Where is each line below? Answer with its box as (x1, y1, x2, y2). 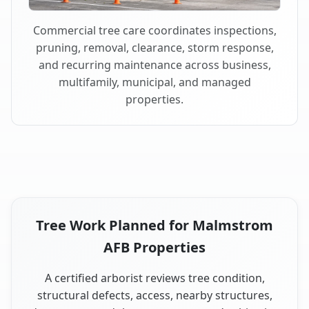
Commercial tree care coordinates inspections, (32, 22, 277, 38)
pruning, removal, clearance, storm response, (35, 39, 274, 55)
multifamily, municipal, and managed (58, 74, 251, 90)
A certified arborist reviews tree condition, (44, 270, 265, 286)
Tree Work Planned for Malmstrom (36, 215, 273, 235)
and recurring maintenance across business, (38, 57, 271, 72)
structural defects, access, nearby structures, (37, 287, 272, 303)
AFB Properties (103, 237, 206, 257)
